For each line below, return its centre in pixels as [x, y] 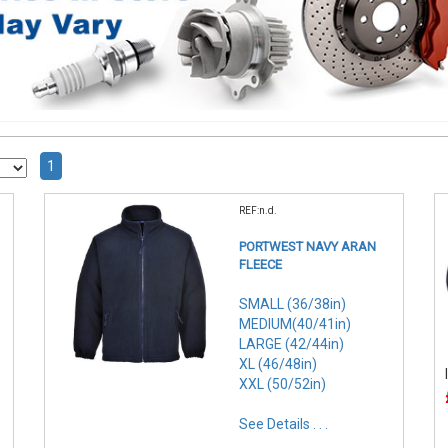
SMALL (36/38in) [292, 303]
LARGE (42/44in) [291, 343]
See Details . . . [283, 423]
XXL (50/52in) [282, 383]
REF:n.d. [258, 210]
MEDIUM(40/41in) [295, 323]
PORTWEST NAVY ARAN [307, 246]
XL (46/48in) [278, 363]
